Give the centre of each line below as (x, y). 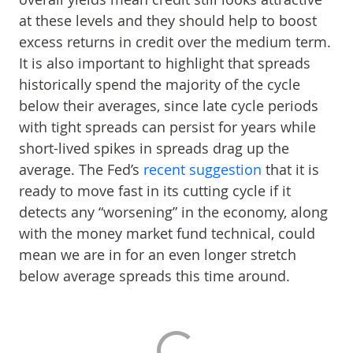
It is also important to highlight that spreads (165, 63)
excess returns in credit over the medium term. (175, 42)
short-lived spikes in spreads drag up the (154, 148)
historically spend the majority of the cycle (160, 84)
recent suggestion (204, 169)
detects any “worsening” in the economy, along (173, 212)
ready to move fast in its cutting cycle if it (155, 191)
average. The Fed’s (81, 169)
